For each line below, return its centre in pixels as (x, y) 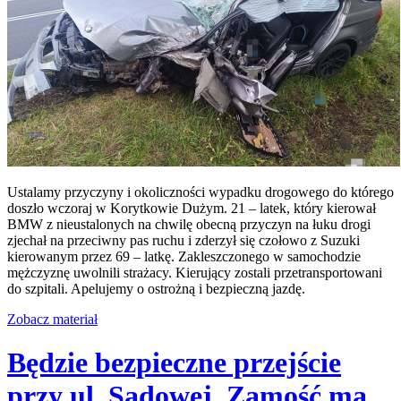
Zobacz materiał (52, 319)
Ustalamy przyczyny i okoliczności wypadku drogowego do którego (200, 192)
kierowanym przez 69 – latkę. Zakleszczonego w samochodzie (184, 256)
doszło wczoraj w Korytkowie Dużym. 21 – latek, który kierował (192, 208)
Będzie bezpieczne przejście (174, 363)
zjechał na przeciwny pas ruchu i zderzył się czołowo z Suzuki (183, 240)
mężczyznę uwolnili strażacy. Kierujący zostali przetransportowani (195, 272)
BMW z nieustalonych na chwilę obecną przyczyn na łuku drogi (189, 224)
